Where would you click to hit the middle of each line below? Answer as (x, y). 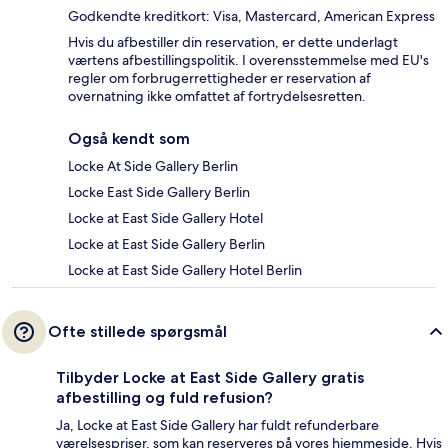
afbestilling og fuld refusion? (164, 398)
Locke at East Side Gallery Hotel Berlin (185, 270)
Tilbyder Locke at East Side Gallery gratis (210, 378)
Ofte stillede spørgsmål (137, 332)
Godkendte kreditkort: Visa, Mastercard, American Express (251, 16)
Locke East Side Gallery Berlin (159, 192)
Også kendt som (129, 139)
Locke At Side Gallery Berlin (153, 166)
